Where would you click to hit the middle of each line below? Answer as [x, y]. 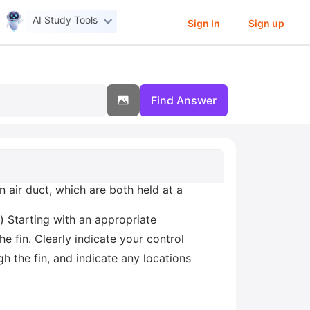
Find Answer [184, 100]
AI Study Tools [65, 20]
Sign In [203, 23]
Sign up [266, 23]
